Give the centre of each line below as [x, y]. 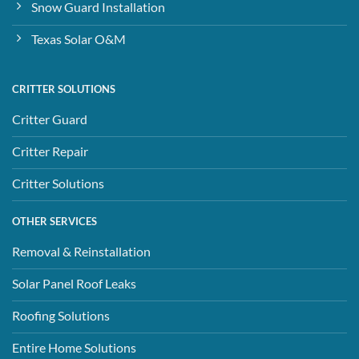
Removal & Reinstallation [81, 251]
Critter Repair [50, 151]
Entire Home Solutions [74, 347]
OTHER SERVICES [54, 222]
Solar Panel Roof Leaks [74, 283]
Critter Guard [49, 119]
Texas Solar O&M [78, 39]
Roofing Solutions [61, 315]
